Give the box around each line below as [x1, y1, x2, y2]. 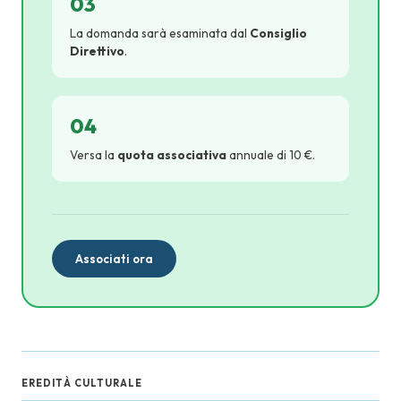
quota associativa [117, 147, 226, 163]
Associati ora [75, 252, 153, 266]
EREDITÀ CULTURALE [21, 377, 143, 389]
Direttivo [70, 43, 124, 59]
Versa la [70, 147, 117, 163]
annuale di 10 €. [226, 147, 315, 163]
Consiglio [250, 25, 307, 41]
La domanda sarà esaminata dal [70, 25, 250, 41]
